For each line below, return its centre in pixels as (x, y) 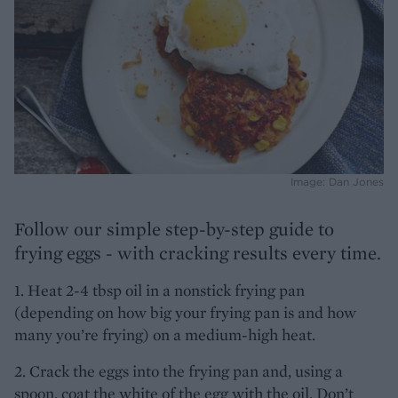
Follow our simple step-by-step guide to (174, 228)
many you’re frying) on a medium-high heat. (165, 334)
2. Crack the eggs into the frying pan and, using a (179, 370)
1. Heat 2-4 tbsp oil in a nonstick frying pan (159, 290)
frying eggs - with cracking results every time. (198, 252)
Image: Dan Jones (337, 181)
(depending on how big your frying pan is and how (185, 312)
